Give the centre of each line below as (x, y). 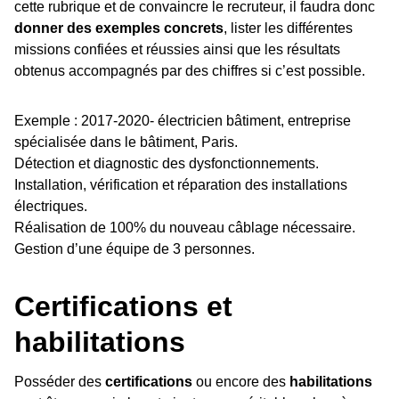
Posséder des (60, 382)
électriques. (51, 207)
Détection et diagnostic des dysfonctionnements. (167, 164)
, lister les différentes (288, 28)
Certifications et (123, 307)
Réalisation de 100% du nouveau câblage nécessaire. (185, 228)
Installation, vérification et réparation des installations (181, 185)
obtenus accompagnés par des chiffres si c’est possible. (190, 71)
